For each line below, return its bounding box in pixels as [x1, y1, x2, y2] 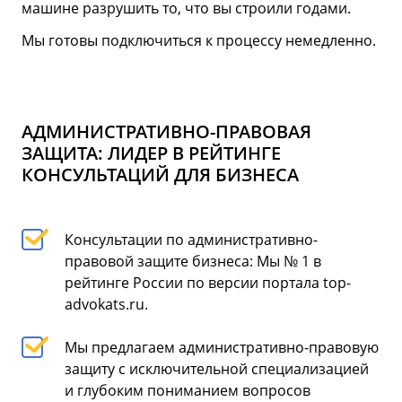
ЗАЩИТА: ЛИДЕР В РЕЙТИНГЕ [22, 140, 281, 165]
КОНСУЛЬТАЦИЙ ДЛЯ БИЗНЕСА [22, 162, 299, 187]
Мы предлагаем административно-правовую [65, 336, 379, 357]
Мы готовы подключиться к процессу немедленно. [22, 30, 376, 50]
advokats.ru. [65, 293, 148, 314]
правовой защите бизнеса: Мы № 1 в [65, 250, 321, 271]
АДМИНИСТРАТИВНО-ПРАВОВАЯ [22, 118, 311, 144]
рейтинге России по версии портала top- [65, 272, 351, 293]
